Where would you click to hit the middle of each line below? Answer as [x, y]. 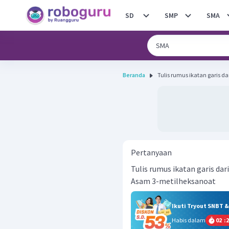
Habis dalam [189, 220]
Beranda [134, 75]
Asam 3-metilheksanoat [173, 181]
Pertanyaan [151, 152]
